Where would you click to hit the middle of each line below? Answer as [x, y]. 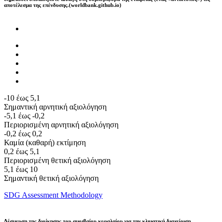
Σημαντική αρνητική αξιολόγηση [55, 107]
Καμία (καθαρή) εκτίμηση [45, 142]
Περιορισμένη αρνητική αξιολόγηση [61, 124]
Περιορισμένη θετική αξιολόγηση [57, 160]
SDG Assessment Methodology [53, 195]
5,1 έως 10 [21, 169]
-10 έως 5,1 [22, 98]
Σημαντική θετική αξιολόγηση [51, 178]
